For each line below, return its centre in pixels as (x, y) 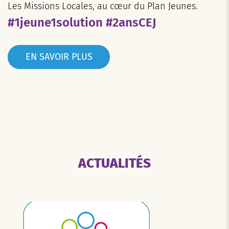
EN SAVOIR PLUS (59, 56)
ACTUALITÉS (114, 163)
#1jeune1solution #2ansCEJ (82, 22)
